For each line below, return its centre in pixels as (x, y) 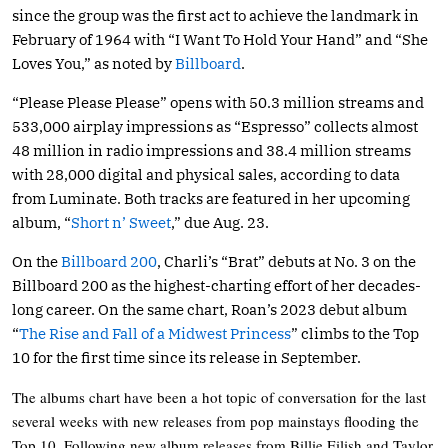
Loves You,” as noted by (93, 63)
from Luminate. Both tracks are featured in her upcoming (211, 198)
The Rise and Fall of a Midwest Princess (155, 333)
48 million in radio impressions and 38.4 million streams (211, 150)
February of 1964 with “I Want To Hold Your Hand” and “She (220, 39)
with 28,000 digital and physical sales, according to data (206, 174)
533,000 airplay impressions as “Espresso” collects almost (215, 126)
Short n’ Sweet (121, 222)
